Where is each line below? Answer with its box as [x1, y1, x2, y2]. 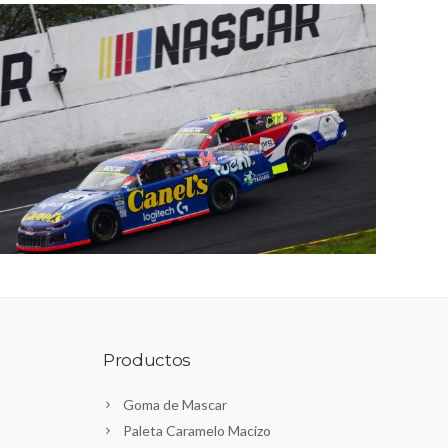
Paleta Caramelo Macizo [123, 421, 271, 439]
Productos [103, 349, 191, 370]
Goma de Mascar [123, 395, 227, 413]
